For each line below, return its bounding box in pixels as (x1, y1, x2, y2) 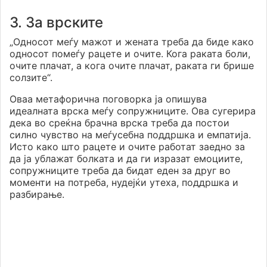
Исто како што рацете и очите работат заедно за (10, 141, 245, 153)
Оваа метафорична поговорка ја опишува (10, 93, 207, 105)
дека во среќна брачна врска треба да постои (10, 117, 229, 129)
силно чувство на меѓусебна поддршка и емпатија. (10, 129, 251, 141)
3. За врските (10, 14, 103, 32)
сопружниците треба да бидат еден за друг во (10, 164, 231, 177)
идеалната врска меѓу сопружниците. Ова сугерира (10, 105, 256, 117)
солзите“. (10, 72, 52, 84)
